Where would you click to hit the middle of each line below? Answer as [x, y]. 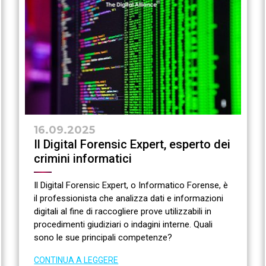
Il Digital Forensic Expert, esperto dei [132, 145]
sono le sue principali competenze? [103, 238]
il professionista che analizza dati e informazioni [129, 199]
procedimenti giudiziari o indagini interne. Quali [123, 225]
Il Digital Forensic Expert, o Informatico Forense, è [131, 186]
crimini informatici [83, 159]
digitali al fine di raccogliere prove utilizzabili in [123, 212]
